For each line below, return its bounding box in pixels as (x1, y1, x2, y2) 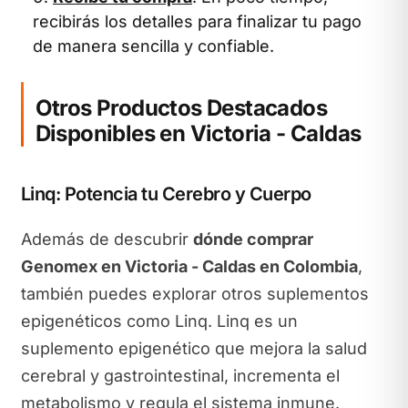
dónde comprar (192, 229, 313, 249)
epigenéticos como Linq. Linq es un (20, 311, 298, 331)
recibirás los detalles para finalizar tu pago (33, 12, 362, 31)
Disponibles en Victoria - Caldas (35, 119, 362, 147)
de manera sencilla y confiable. (33, 36, 274, 56)
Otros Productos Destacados (35, 94, 328, 121)
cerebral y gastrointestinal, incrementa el (20, 365, 340, 385)
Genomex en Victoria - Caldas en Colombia (20, 256, 358, 276)
